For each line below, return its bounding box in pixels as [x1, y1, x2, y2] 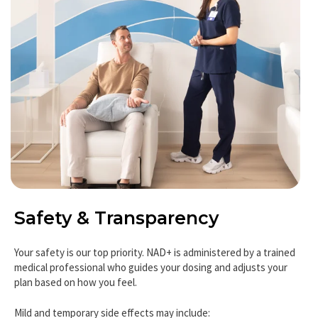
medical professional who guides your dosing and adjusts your [14, 275, 287, 290]
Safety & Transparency [14, 223, 219, 245]
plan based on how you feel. [14, 290, 137, 305]
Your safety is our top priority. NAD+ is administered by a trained [14, 261, 295, 275]
